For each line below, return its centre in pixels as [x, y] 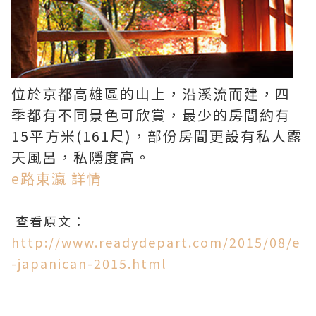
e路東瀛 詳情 [57, 178]
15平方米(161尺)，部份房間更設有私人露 [157, 136]
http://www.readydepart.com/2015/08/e [156, 242]
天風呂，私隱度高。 [81, 157]
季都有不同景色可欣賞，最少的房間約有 [151, 115]
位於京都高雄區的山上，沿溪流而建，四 [151, 94]
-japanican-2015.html [89, 263]
